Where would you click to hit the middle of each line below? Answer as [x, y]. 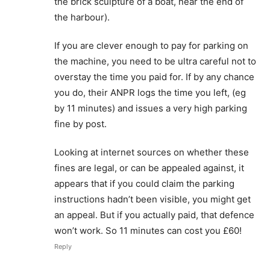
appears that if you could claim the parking [144, 183]
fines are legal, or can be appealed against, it [149, 168]
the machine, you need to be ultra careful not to [155, 61]
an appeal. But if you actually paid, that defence [154, 215]
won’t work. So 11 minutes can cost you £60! [148, 230]
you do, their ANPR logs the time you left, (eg [150, 92]
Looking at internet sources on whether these [152, 152]
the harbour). [82, 17]
